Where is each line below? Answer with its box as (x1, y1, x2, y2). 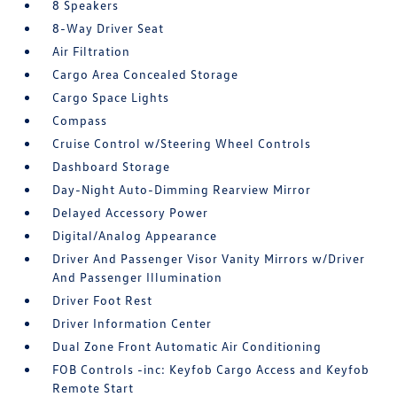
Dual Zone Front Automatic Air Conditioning (52, 339, 323, 354)
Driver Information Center (52, 315, 213, 331)
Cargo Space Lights (52, 90, 170, 105)
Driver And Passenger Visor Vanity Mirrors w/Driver (52, 251, 366, 266)
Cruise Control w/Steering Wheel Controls (52, 136, 312, 151)
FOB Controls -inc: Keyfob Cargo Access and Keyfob (52, 362, 370, 377)
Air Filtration (52, 43, 131, 58)
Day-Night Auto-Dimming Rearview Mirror (52, 182, 312, 197)
